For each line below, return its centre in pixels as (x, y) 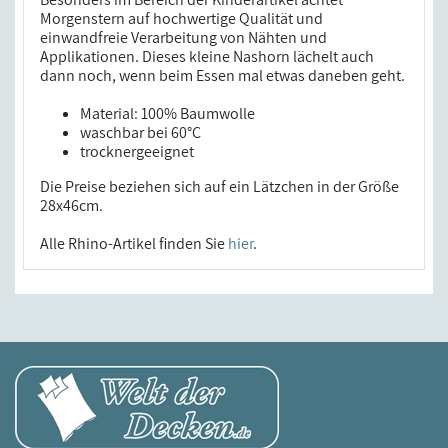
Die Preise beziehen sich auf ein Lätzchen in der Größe (219, 186)
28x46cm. (71, 205)
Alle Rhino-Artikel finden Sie (134, 243)
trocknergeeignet (137, 151)
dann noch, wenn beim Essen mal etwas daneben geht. (222, 75)
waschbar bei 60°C (140, 132)
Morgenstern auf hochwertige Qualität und (181, 18)
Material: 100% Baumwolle (167, 113)
